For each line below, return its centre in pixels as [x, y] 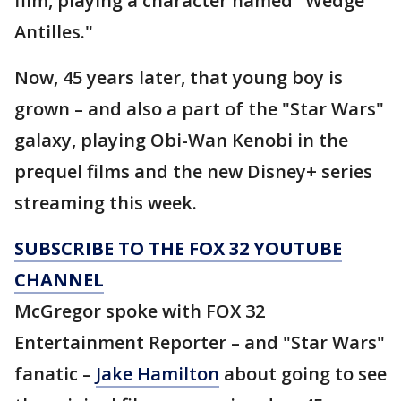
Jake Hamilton [158, 374]
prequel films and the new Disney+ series [193, 171]
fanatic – [55, 374]
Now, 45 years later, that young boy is [179, 77]
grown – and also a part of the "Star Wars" [199, 109]
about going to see [303, 374]
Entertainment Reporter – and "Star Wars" [200, 342]
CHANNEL [59, 280]
